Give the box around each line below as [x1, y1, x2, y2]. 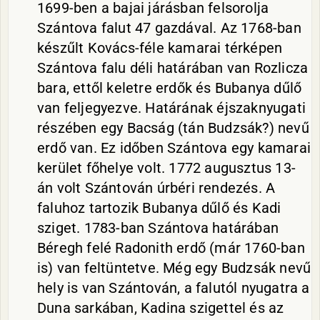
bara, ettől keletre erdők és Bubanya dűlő [37, 79, 302, 96]
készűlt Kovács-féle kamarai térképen [37, 39, 283, 56]
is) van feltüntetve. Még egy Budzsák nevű [37, 259, 311, 276]
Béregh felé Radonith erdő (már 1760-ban [37, 239, 305, 256]
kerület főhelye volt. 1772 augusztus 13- [37, 159, 296, 176]
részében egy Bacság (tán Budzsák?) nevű [37, 119, 309, 136]
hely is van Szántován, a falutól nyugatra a [37, 279, 310, 296]
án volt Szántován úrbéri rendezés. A [37, 179, 276, 196]
